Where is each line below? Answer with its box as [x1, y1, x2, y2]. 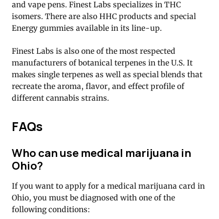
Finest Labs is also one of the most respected [12, 46, 175, 56]
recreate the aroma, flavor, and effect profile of [12, 82, 184, 91]
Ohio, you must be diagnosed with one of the [12, 193, 175, 202]
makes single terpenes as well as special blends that [12, 70, 202, 80]
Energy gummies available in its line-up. [12, 23, 162, 33]
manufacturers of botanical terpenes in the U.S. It [12, 58, 193, 68]
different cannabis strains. [12, 93, 109, 103]
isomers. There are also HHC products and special [12, 12, 196, 22]
